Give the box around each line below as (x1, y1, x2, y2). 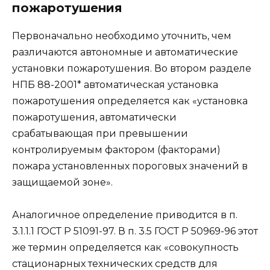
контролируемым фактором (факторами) (12, 144, 221, 156)
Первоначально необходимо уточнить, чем (12, 30, 231, 42)
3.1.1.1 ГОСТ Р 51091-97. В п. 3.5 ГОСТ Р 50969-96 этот (12, 225, 258, 237)
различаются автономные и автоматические (12, 46, 238, 58)
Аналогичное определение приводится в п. (12, 209, 237, 221)
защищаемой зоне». (12, 177, 113, 189)
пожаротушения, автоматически (12, 111, 177, 124)
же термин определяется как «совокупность (12, 242, 239, 254)
